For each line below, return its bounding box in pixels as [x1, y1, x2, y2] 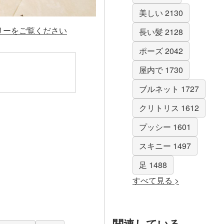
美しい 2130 [139, 7, 183, 19]
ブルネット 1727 [139, 83, 199, 95]
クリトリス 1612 [139, 102, 199, 114]
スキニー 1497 [139, 140, 191, 152]
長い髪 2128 [139, 26, 183, 38]
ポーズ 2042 [139, 45, 183, 57]
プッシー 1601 [139, 121, 191, 133]
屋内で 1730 [139, 64, 183, 76]
